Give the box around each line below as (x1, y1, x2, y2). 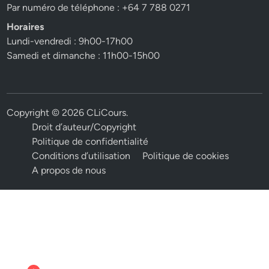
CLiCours (86, 106, 127, 118)
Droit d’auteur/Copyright (32, 121, 137, 133)
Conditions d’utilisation (32, 150, 131, 162)
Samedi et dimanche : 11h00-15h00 (7, 49, 160, 61)
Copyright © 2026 (7, 106, 87, 118)
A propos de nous (32, 164, 106, 176)
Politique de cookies (142, 150, 229, 162)
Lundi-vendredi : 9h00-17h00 (7, 35, 133, 47)
